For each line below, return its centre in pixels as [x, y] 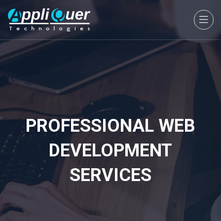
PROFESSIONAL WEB [110, 126]
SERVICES [110, 175]
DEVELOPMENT [110, 150]
